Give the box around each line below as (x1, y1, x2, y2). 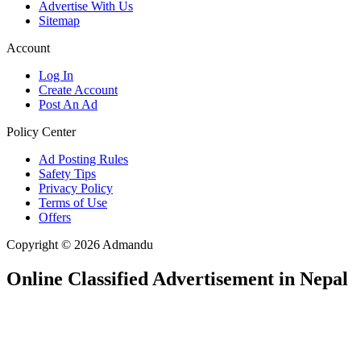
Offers (39, 210, 71, 225)
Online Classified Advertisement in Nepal (6, 268, 348, 290)
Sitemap (39, 14, 80, 28)
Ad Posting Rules (39, 152, 128, 167)
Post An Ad (39, 98, 98, 112)
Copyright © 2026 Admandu (6, 238, 153, 252)
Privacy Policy (39, 181, 113, 196)
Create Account (39, 83, 118, 98)
